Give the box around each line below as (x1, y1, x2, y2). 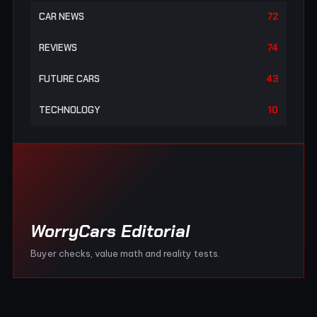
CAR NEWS (39, 10, 84, 23)
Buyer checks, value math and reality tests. (30, 247, 220, 259)
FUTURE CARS (39, 72, 100, 85)
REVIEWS (39, 41, 77, 54)
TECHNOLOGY (39, 103, 100, 116)
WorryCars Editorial (30, 219, 190, 242)
